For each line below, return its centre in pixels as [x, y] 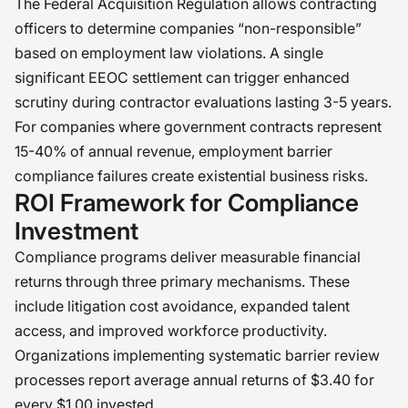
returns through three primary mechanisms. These [182, 281]
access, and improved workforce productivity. [171, 331]
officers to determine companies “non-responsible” [188, 28]
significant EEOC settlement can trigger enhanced [182, 77]
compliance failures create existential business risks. [191, 176]
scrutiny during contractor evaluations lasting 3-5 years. [203, 102]
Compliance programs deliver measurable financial [188, 257]
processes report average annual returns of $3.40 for [194, 380]
